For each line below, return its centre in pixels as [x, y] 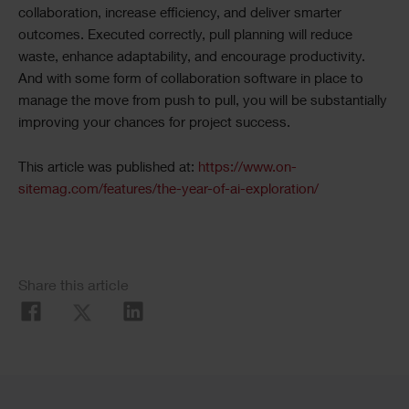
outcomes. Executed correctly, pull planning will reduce [185, 36]
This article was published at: [108, 168]
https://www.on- [247, 168]
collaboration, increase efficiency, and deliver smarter [180, 14]
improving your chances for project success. [154, 124]
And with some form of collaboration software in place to [191, 80]
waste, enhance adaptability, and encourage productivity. [192, 58]
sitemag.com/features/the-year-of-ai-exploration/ [168, 190]
